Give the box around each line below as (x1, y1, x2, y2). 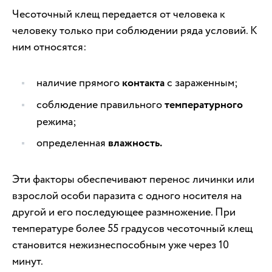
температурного (165, 97, 243, 113)
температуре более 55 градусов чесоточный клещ (12, 220, 253, 236)
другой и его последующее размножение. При (12, 204, 236, 220)
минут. (12, 253, 43, 269)
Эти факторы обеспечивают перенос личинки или (12, 171, 254, 187)
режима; (36, 114, 76, 129)
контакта (122, 75, 165, 91)
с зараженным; (165, 75, 238, 90)
